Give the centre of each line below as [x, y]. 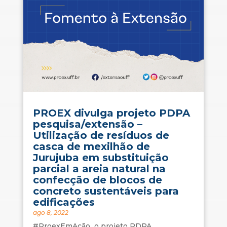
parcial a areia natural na [99, 169]
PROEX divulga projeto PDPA [111, 113]
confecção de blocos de [97, 180]
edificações [64, 202]
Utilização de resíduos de [101, 136]
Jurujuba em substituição [101, 158]
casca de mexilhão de [91, 147]
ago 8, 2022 [50, 213]
